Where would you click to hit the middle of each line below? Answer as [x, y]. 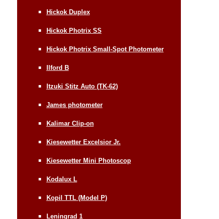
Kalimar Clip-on [70, 123]
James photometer [74, 105]
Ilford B [57, 67]
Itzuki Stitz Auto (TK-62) [82, 86]
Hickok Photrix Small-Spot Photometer [105, 49]
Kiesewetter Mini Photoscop [88, 160]
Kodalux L [62, 179]
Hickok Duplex [68, 12]
